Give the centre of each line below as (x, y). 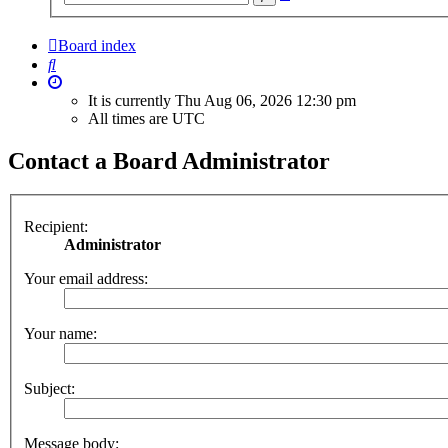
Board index (97, 45)
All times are (130, 118)
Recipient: (56, 226)
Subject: (49, 388)
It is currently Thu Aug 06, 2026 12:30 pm (222, 100)
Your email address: (86, 278)
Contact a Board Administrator (169, 160)
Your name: (60, 333)
